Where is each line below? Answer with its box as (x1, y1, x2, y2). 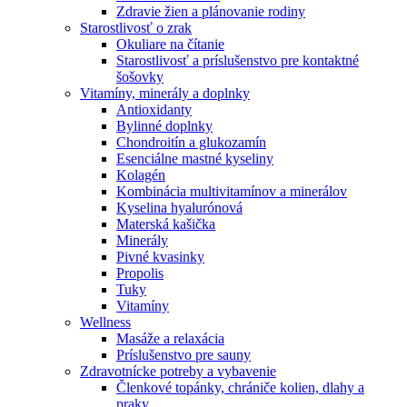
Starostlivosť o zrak (80, 19, 192, 35)
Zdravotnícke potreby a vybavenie (80, 362, 276, 379)
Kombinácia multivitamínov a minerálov (116, 183, 347, 199)
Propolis (116, 264, 164, 281)
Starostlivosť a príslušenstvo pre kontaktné (116, 52, 359, 68)
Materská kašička (116, 215, 215, 232)
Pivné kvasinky (116, 248, 204, 264)
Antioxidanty (116, 101, 192, 117)
